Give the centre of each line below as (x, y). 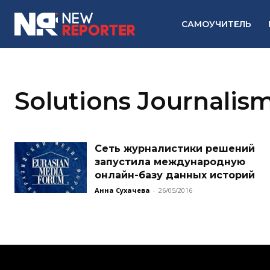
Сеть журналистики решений (175, 149)
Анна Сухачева (122, 190)
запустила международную (170, 162)
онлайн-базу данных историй (175, 175)
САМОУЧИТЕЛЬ (217, 24)
